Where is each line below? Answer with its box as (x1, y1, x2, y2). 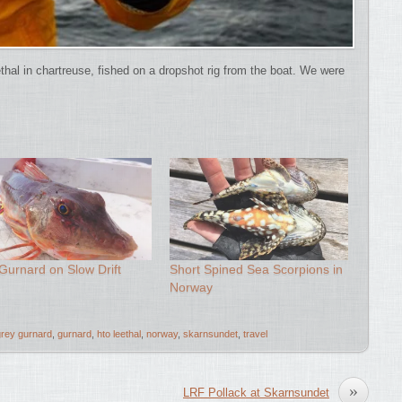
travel (243, 328, 267, 339)
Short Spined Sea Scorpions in (170, 262, 344, 277)
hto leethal (97, 328, 141, 339)
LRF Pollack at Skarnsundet (183, 385, 329, 399)
